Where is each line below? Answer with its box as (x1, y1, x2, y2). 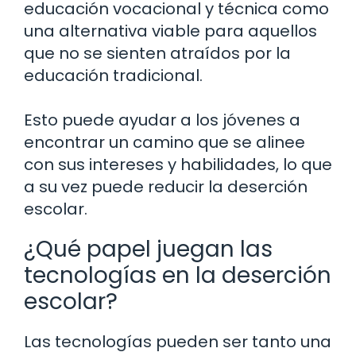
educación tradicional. (24, 64, 203, 87)
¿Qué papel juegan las (24, 234, 273, 265)
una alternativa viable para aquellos (24, 20, 317, 43)
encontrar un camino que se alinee (24, 131, 305, 154)
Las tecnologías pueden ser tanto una (24, 331, 331, 354)
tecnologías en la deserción (24, 260, 331, 292)
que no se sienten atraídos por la (24, 42, 291, 65)
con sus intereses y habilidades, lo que (24, 153, 332, 176)
